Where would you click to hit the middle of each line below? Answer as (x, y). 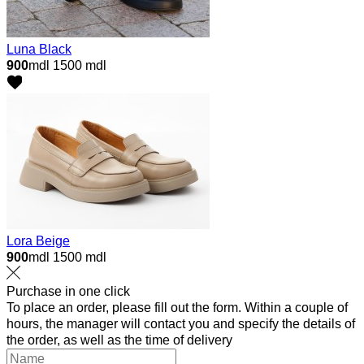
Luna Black (39, 49)
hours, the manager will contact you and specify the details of (181, 323)
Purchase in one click (68, 291)
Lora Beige (38, 240)
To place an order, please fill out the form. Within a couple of (177, 307)
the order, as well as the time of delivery (119, 340)
